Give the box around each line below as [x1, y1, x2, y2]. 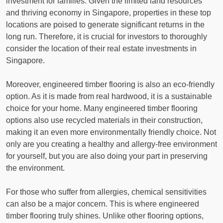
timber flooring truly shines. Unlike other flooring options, [6, 212, 204, 221]
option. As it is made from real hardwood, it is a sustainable [6, 92, 212, 101]
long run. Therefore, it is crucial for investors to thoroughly [6, 32, 207, 41]
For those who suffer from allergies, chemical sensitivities [6, 188, 207, 197]
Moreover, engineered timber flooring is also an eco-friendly [6, 80, 215, 89]
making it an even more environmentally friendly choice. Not [6, 128, 216, 137]
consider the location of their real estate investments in [6, 44, 197, 53]
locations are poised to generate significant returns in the [6, 20, 205, 29]
